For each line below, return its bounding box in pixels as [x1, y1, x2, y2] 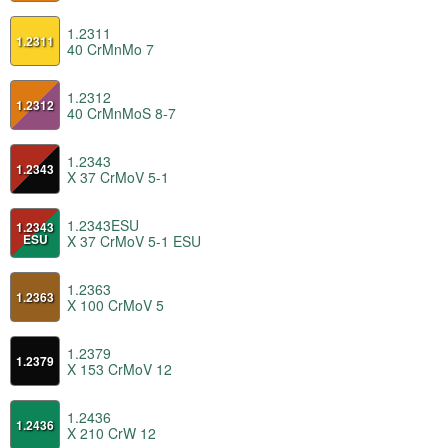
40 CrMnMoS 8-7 [67, 102, 176, 123]
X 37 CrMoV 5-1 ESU [67, 230, 201, 251]
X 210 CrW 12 [67, 422, 156, 443]
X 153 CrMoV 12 [67, 358, 172, 379]
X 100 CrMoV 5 [67, 294, 164, 315]
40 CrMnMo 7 [67, 38, 154, 59]
